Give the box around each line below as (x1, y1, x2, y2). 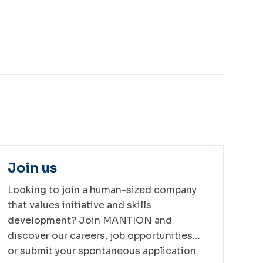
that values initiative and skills (8, 199, 152, 212)
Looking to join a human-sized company (8, 184, 197, 197)
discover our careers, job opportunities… (8, 230, 201, 242)
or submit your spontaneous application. (8, 245, 199, 258)
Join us (8, 160, 58, 177)
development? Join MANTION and (8, 214, 173, 227)
